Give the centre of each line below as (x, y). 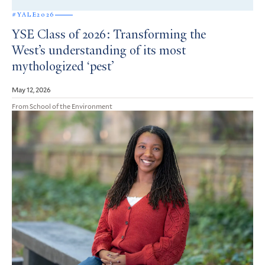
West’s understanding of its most (99, 52)
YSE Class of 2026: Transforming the (109, 36)
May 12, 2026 (31, 90)
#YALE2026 (33, 15)
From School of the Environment (62, 106)
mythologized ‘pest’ (63, 68)
